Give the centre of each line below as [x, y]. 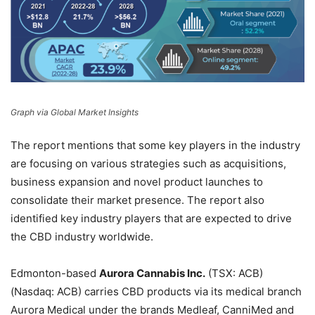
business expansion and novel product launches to [137, 181]
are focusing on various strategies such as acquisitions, [148, 163]
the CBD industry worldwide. [82, 236]
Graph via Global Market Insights [75, 112]
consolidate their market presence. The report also [137, 200]
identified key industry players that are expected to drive [151, 218]
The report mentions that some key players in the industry [155, 145]
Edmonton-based [55, 273]
